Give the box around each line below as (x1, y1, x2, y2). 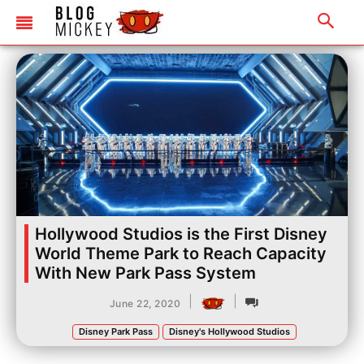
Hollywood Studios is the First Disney (35, 224, 327, 244)
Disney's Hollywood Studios (169, 326, 290, 337)
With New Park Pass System (35, 263, 256, 283)
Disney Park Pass (79, 326, 153, 337)
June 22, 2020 (109, 297, 181, 310)
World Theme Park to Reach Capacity (35, 244, 327, 263)
